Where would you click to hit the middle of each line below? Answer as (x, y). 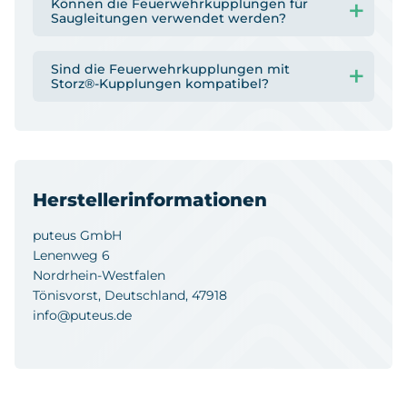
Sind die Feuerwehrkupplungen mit (170, 69)
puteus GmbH (77, 235)
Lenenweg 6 (71, 255)
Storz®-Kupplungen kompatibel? (160, 83)
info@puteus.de (82, 315)
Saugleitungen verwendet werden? (169, 18)
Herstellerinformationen (150, 199)
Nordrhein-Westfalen (99, 275)
